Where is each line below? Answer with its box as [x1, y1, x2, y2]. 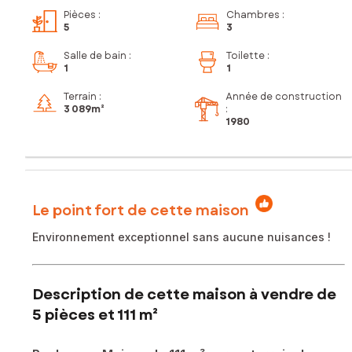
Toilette [226, 49, 265, 64]
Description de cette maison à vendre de [32, 284, 336, 305]
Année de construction [225, 90, 343, 104]
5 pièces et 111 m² [32, 304, 158, 325]
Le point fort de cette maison [32, 200, 249, 221]
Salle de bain [64, 49, 126, 64]
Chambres [226, 8, 280, 23]
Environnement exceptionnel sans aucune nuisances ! [32, 229, 331, 244]
